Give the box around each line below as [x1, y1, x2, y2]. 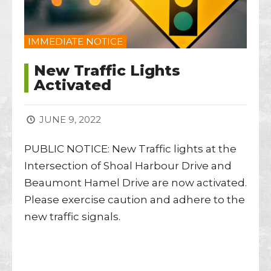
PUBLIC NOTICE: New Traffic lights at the [24, 142, 237, 155]
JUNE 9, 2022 [37, 113, 101, 125]
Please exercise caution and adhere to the [24, 193, 245, 206]
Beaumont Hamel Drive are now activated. [24, 176, 247, 189]
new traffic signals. [24, 210, 120, 223]
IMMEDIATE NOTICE [28, 35, 123, 47]
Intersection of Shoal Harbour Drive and [24, 159, 232, 172]
